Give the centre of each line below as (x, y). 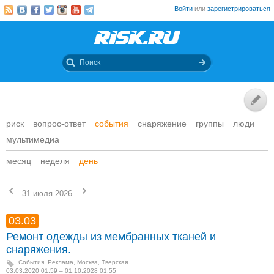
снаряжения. (39, 250)
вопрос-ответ (59, 124)
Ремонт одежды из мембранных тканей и (111, 237)
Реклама (61, 262)
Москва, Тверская (102, 262)
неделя (55, 161)
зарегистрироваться (239, 9)
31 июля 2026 (47, 194)
